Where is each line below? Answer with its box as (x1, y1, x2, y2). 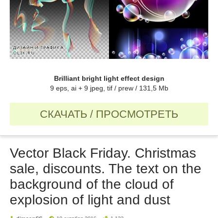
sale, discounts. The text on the (10, 161, 201, 177)
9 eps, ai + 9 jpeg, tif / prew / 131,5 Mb (50, 84, 168, 92)
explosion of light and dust (10, 192, 170, 208)
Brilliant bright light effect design (54, 74, 164, 83)
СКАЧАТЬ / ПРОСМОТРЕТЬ (40, 108, 178, 121)
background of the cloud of (10, 177, 174, 192)
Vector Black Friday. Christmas (10, 145, 196, 161)
